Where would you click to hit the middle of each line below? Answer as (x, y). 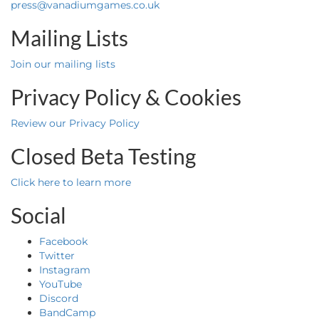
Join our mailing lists (63, 64)
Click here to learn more (71, 182)
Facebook (63, 241)
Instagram (65, 270)
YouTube (61, 284)
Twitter (57, 256)
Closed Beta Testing (103, 156)
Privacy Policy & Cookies (126, 97)
